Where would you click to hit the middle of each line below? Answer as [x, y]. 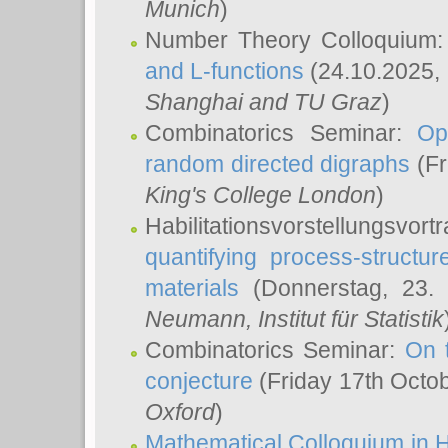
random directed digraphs [278, 164]
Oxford [180, 412]
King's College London [260, 195]
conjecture [199, 381]
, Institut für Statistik [345, 319]
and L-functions [225, 71]
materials [192, 288]
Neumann [195, 319]
